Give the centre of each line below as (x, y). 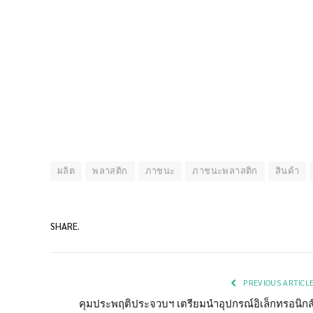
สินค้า (287, 171)
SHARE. (65, 226)
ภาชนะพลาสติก (225, 171)
